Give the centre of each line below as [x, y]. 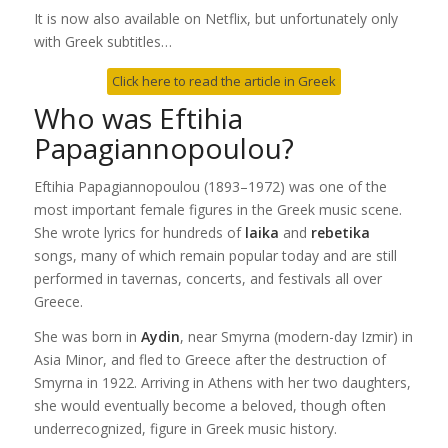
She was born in [87, 337]
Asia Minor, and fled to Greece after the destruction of [209, 360]
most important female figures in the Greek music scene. [217, 210]
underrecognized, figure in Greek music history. [185, 429]
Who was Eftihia [138, 118]
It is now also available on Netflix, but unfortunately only [215, 19]
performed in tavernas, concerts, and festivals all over [207, 279]
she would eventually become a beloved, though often [209, 406]
